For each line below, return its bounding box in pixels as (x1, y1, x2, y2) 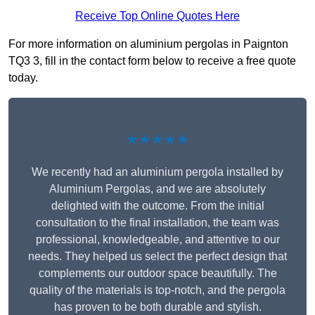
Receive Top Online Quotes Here (75, 10, 240, 22)
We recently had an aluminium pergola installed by (32, 166, 283, 179)
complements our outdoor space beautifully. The (38, 267, 277, 280)
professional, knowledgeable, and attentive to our (35, 233, 280, 246)
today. (8, 72, 38, 84)
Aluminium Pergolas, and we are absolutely (49, 183, 266, 195)
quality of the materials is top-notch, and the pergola (30, 284, 285, 297)
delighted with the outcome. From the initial (51, 200, 264, 212)
